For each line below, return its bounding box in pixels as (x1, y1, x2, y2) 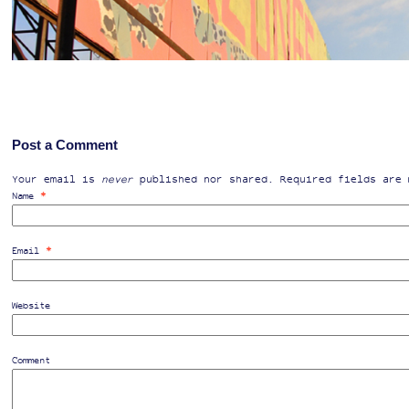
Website (12, 299, 51, 311)
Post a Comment (12, 136, 119, 152)
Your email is (12, 173, 102, 185)
